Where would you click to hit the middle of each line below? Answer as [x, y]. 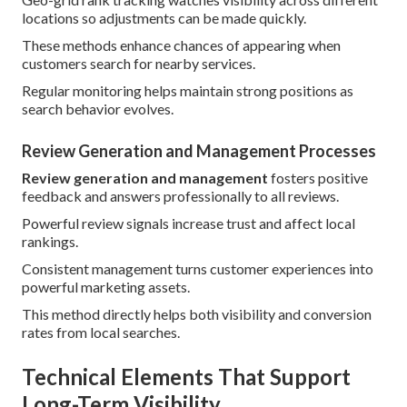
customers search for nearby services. [139, 64]
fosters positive [318, 178]
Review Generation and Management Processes [199, 151]
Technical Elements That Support [186, 377]
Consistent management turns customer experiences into [198, 269]
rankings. [50, 242]
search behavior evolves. [98, 109]
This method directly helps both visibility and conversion [197, 314]
